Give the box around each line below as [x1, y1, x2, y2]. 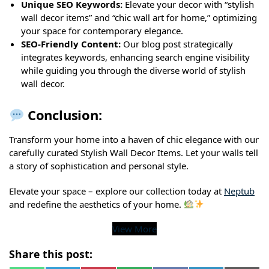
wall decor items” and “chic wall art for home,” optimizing [21, 11, 257, 23]
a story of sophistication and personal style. [9, 160, 189, 172]
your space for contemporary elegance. [21, 24, 183, 37]
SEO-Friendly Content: [21, 37, 121, 50]
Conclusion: [24, 106, 102, 124]
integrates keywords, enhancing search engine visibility [21, 50, 250, 63]
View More [112, 223, 157, 235]
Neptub [224, 184, 255, 197]
